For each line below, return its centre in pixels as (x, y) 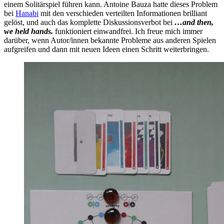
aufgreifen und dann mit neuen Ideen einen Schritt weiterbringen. (106, 49)
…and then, (194, 22)
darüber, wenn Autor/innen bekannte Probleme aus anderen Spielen (110, 40)
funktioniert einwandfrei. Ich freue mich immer (128, 31)
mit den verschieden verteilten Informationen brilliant (123, 13)
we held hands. (28, 31)
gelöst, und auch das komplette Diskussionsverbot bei (89, 22)
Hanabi (27, 13)
